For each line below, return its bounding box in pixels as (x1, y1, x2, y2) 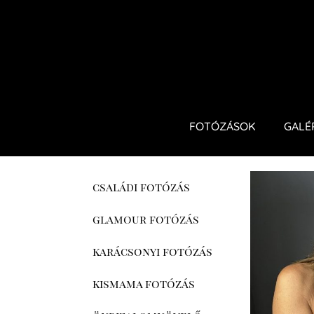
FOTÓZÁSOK (189, 119, 256, 133)
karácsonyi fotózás (93, 244, 212, 259)
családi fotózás (93, 179, 190, 194)
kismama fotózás (93, 276, 195, 291)
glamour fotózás (93, 212, 199, 226)
